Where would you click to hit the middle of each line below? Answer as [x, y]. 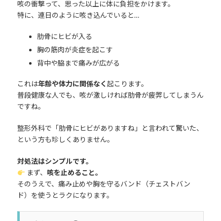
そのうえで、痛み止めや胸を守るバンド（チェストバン [104, 184]
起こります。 [127, 84]
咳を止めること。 [74, 173]
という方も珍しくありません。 [65, 140]
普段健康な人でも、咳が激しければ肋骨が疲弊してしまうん [110, 95]
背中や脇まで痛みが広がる [78, 63]
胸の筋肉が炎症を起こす [75, 50]
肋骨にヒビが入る [64, 37]
